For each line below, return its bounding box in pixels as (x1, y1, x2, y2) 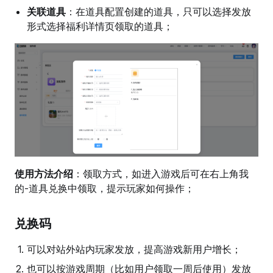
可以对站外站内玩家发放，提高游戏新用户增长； (27, 243, 241, 255)
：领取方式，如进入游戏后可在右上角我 (73, 167, 249, 180)
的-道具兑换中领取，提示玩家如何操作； (15, 182, 194, 194)
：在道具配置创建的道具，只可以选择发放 (66, 5, 251, 18)
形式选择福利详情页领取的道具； (27, 20, 173, 33)
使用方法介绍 (15, 167, 73, 180)
